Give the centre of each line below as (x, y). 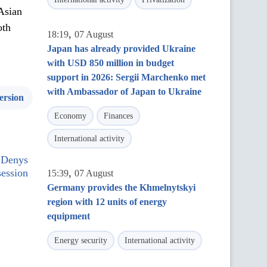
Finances (118, 116)
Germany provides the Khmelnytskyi (121, 187)
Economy (70, 116)
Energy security (81, 240)
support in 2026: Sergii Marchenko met (126, 77)
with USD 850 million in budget (111, 63)
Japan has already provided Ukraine (121, 49)
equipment (69, 216)
